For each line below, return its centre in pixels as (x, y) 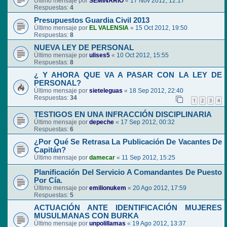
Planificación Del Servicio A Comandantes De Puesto (128, 173)
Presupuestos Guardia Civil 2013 (92, 21)
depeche (102, 122)
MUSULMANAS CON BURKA (86, 216)
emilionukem (108, 188)
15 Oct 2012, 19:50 (161, 28)
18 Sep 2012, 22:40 (156, 91)
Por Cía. (48, 181)
